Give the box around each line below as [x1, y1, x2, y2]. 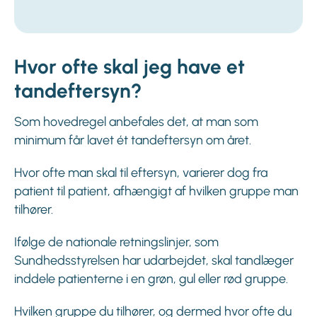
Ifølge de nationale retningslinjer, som [14, 234, 219, 250]
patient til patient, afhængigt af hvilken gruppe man [14, 183, 299, 200]
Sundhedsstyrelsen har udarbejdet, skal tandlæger [14, 253, 294, 269]
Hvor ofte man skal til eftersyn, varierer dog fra [14, 165, 267, 181]
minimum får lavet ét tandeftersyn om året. [14, 132, 251, 149]
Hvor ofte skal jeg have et [14, 54, 245, 79]
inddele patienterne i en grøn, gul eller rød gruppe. [14, 271, 288, 287]
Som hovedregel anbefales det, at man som [14, 114, 258, 130]
